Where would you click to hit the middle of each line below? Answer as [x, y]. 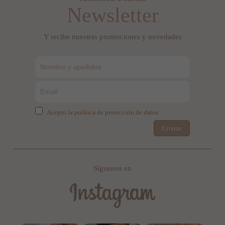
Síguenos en [113, 168]
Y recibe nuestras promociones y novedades [113, 36]
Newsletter [113, 15]
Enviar [172, 128]
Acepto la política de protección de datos [102, 113]
